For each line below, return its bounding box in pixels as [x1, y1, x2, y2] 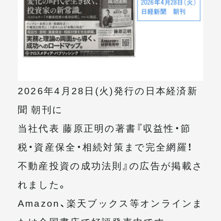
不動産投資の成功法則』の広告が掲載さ [17, 158, 203, 173]
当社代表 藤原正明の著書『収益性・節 [17, 121, 191, 135]
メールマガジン [29, 12, 95, 27]
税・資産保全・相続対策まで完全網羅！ [17, 140, 193, 154]
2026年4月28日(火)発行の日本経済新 [17, 83, 198, 98]
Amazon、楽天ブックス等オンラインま [17, 196, 203, 210]
